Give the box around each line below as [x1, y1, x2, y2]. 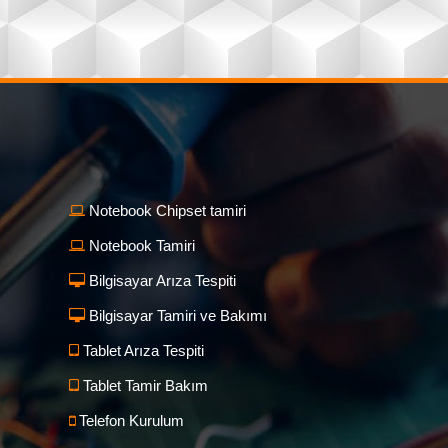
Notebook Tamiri [84, 237, 195, 255]
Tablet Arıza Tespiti [78, 342, 204, 360]
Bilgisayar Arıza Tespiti [84, 272, 236, 290]
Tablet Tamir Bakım [78, 377, 208, 395]
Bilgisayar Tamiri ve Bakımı [84, 307, 267, 325]
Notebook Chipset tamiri [84, 202, 246, 220]
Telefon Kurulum [74, 412, 184, 430]
